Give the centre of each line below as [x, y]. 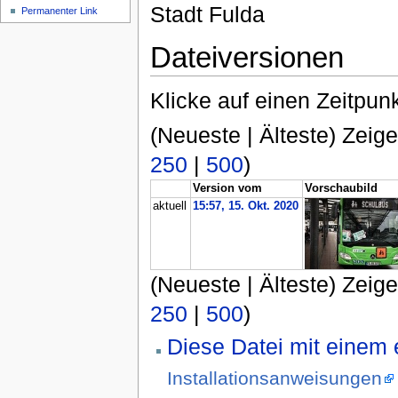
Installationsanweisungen [274, 378]
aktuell [170, 207]
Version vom [228, 189]
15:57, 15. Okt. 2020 [246, 207]
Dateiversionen [247, 58]
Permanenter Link [60, 11]
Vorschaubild [342, 189]
